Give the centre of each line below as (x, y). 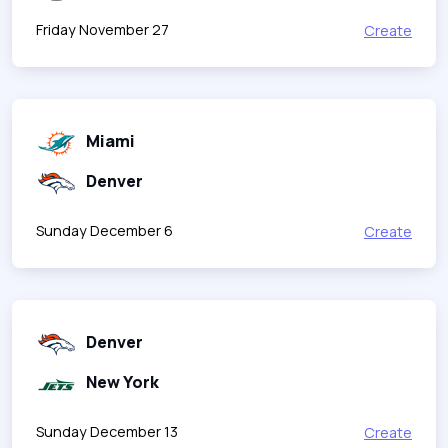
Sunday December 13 (107, 431)
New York (122, 381)
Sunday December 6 (104, 230)
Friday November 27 (102, 29)
